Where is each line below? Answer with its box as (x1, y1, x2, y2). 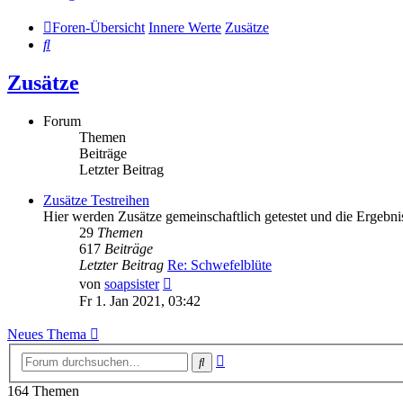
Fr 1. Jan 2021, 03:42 (79, 293, 201, 309)
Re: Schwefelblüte (167, 257, 272, 273)
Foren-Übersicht (52, 20, 145, 36)
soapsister (104, 276, 159, 292)
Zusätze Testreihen (43, 193, 149, 209)
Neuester (171, 273, 221, 289)
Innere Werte (148, 20, 221, 36)
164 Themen (7, 382, 79, 399)
